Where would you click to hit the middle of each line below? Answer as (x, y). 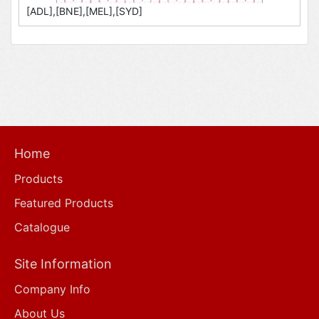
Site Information (63, 264)
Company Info (52, 289)
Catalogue (42, 228)
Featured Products (64, 203)
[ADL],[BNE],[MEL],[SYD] (84, 11)
